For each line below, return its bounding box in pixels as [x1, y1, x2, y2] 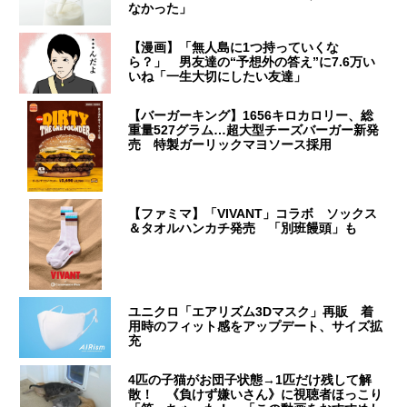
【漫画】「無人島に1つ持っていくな [128, 40, 340, 55]
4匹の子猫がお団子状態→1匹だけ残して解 [128, 372, 372, 388]
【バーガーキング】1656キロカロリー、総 [128, 108, 374, 124]
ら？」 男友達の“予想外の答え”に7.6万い [128, 55, 376, 70]
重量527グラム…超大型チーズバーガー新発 [128, 123, 380, 138]
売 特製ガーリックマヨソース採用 [128, 137, 333, 153]
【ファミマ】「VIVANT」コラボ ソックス [128, 206, 378, 222]
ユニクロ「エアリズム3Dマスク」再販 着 [128, 304, 374, 320]
